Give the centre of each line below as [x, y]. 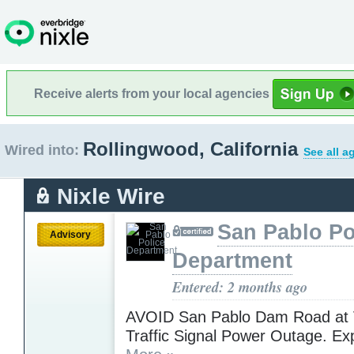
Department [232, 260]
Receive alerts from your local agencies [153, 93]
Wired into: [42, 150]
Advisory [70, 234]
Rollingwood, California [193, 149]
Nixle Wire [111, 196]
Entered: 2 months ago [240, 286]
